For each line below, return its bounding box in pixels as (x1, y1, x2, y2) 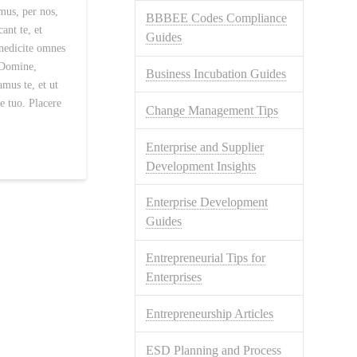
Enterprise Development (146, 195, 269, 210)
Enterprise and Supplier (146, 139, 265, 154)
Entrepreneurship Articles (146, 306, 274, 320)
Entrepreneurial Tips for (146, 251, 266, 265)
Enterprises (146, 270, 202, 284)
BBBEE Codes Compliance (146, 11, 288, 25)
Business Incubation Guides (146, 66, 287, 80)
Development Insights (146, 159, 257, 173)
